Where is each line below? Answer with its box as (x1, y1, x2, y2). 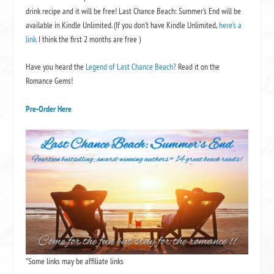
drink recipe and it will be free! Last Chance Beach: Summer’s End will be (26, 5, 242, 17)
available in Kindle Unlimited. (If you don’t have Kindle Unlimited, (26, 19, 220, 31)
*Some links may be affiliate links (26, 256, 124, 267)
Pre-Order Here (26, 103, 72, 114)
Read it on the (178, 61, 220, 73)
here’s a (219, 19, 242, 31)
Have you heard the (26, 61, 84, 73)
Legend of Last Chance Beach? (84, 61, 179, 73)
